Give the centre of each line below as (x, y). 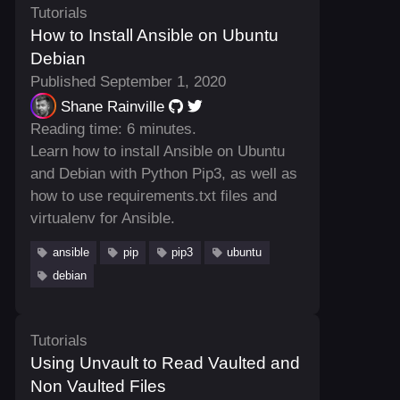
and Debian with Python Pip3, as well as (163, 173)
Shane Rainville (112, 106)
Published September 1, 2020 (128, 81)
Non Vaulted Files (98, 387)
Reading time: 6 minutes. (113, 129)
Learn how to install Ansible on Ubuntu (157, 151)
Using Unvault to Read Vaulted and (165, 363)
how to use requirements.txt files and (153, 196)
